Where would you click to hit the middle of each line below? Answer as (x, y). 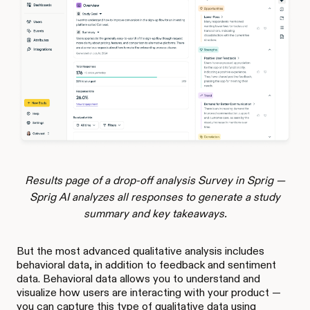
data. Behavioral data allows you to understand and (138, 279)
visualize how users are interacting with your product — (149, 293)
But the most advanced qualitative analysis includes (140, 251)
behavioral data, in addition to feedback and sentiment (146, 265)
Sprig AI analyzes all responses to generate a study (155, 197)
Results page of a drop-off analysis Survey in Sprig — (155, 181)
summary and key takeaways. (155, 214)
